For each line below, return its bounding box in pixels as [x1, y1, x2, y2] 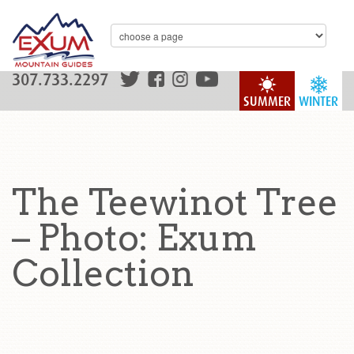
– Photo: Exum [12, 217, 257, 259]
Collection [12, 252, 194, 295]
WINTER [299, 94, 338, 109]
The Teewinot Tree [12, 181, 338, 224]
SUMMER [243, 94, 291, 109]
